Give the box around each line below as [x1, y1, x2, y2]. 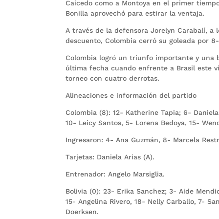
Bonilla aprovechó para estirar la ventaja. [66, 9, 205, 18]
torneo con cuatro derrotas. [66, 74, 160, 83]
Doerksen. [66, 208, 99, 216]
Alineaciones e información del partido [66, 91, 197, 100]
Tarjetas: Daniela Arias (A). [66, 153, 155, 161]
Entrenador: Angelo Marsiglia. [66, 170, 165, 178]
